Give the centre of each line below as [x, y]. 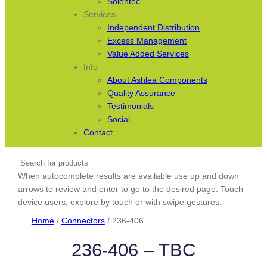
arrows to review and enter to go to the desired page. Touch [131, 189]
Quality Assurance [141, 93]
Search [31, 162]
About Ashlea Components [157, 80]
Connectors [83, 220]
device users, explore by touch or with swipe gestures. [120, 202]
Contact [98, 132]
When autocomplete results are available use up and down [129, 176]
